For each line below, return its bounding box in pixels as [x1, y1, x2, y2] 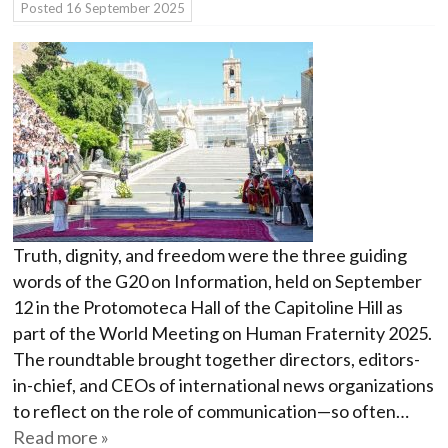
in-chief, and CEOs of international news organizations [13, 374, 434, 397]
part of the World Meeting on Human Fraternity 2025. [13, 322, 432, 345]
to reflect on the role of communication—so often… [13, 400, 409, 423]
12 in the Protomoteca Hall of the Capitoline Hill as [13, 296, 403, 319]
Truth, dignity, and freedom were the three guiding [13, 244, 407, 267]
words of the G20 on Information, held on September [13, 270, 422, 293]
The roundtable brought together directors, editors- [13, 348, 420, 371]
